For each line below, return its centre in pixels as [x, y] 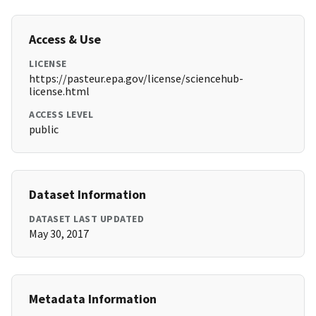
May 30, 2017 [59, 234]
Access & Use [65, 39]
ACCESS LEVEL [61, 115]
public [44, 129]
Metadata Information [93, 299]
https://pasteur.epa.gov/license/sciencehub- [136, 79]
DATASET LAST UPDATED [86, 219]
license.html [59, 91]
